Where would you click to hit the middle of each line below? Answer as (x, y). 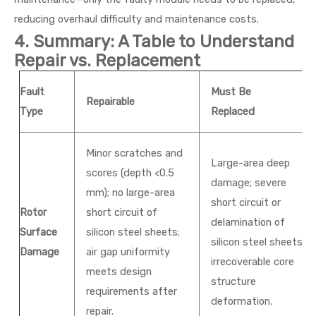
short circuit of (122, 212)
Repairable (111, 102)
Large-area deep (251, 163)
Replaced (233, 111)
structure (234, 281)
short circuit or (246, 202)
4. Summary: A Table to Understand (154, 42)
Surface (39, 232)
